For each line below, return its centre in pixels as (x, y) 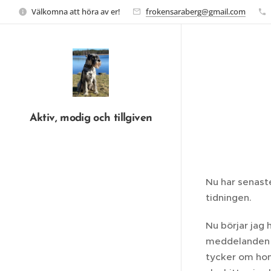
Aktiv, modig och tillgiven (91, 118)
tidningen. (230, 198)
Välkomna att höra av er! (76, 11)
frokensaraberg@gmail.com (196, 11)
